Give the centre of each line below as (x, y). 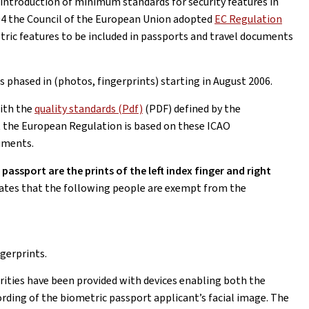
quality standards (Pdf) (89, 109)
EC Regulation (248, 19)
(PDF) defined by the (192, 109)
